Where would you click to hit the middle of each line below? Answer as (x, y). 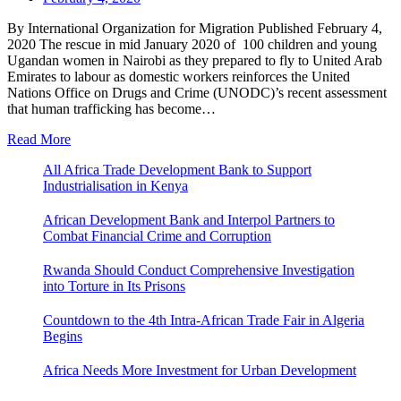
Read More (39, 140)
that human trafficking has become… (111, 109)
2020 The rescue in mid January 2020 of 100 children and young (192, 45)
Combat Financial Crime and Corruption (157, 236)
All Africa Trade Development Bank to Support (177, 170)
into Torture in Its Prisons (114, 286)
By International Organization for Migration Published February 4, (195, 29)
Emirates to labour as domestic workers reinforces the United (179, 77)
